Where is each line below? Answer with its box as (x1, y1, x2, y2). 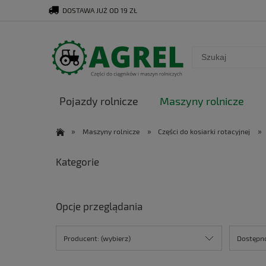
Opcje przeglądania (56, 200, 142, 213)
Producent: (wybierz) (64, 233, 131, 242)
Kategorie (56, 156, 99, 167)
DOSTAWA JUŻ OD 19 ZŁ (60, 6, 137, 14)
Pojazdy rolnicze (59, 94, 138, 107)
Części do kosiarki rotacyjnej (158, 127, 251, 135)
